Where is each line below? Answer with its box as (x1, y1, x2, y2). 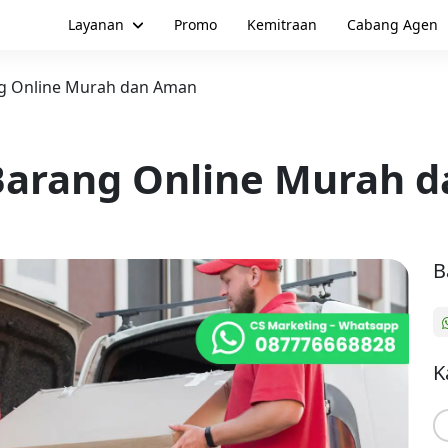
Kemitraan (246, 15, 317, 34)
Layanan (67, 15, 124, 34)
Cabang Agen (346, 15, 438, 34)
